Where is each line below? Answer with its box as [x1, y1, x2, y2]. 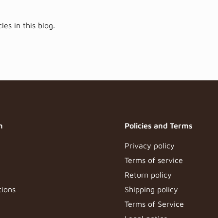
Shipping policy [125, 185, 178, 194]
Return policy [125, 170, 172, 179]
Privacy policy [125, 141, 175, 150]
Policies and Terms [125, 121, 193, 130]
